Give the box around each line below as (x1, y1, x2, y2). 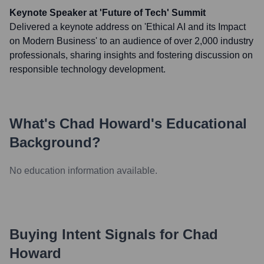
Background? (9, 134, 101, 150)
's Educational (151, 115, 247, 131)
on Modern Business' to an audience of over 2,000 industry (9, 36, 253, 46)
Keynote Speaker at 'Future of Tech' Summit (9, 8, 206, 18)
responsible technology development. (9, 64, 166, 74)
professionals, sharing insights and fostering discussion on (9, 50, 253, 60)
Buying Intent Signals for (9, 226, 179, 242)
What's (9, 115, 60, 131)
